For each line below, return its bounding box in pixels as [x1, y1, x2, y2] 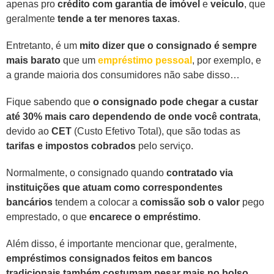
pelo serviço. [136, 141, 193, 152]
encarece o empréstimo [89, 212, 198, 223]
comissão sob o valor [140, 197, 240, 208]
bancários [6, 197, 53, 208]
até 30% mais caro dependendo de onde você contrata [6, 111, 258, 122]
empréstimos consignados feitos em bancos [6, 253, 212, 264]
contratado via [164, 168, 233, 179]
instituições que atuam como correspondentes [6, 182, 223, 193]
